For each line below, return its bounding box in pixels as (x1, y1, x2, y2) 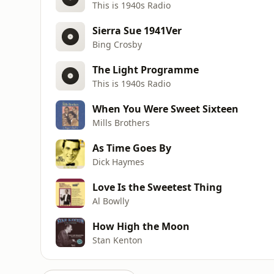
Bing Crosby (92, 38, 142, 50)
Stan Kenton (92, 234, 143, 246)
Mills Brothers (92, 116, 150, 128)
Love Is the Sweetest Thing (92, 180, 222, 194)
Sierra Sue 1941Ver (92, 23, 182, 37)
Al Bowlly (92, 194, 129, 207)
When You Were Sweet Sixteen (92, 102, 239, 116)
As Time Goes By (92, 141, 171, 155)
